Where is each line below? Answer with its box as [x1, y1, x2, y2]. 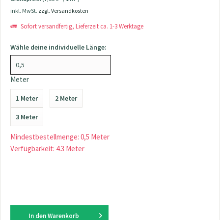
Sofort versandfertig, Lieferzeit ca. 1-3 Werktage [19, 22, 143, 30]
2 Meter [55, 94, 77, 103]
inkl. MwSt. [10, 7, 38, 14]
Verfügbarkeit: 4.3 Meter [10, 144, 84, 153]
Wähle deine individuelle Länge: [10, 43, 107, 52]
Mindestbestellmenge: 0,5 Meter [10, 132, 110, 141]
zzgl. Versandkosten [38, 7, 88, 14]
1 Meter [16, 94, 38, 103]
